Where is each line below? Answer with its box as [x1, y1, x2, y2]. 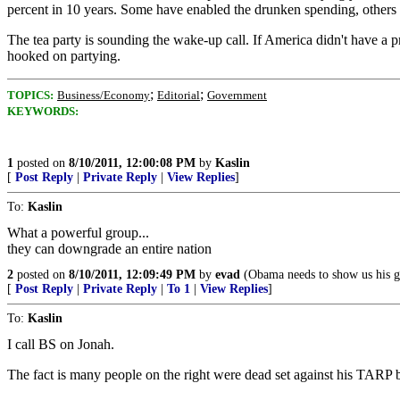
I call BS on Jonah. [7, 337, 114, 352]
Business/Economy [57, 88, 150, 102]
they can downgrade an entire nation [7, 241, 212, 256]
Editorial [157, 88, 200, 102]
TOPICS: [7, 88, 54, 102]
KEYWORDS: [7, 104, 79, 118]
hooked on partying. [7, 48, 121, 63]
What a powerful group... [7, 225, 149, 240]
